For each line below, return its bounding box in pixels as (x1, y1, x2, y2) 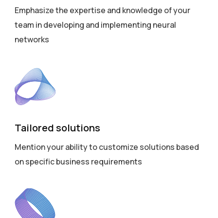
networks (15, 34, 49, 45)
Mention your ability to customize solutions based (15, 142, 199, 152)
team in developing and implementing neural (15, 19, 176, 30)
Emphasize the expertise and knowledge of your (15, 5, 190, 16)
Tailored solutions (15, 121, 100, 134)
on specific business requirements (15, 156, 142, 167)
